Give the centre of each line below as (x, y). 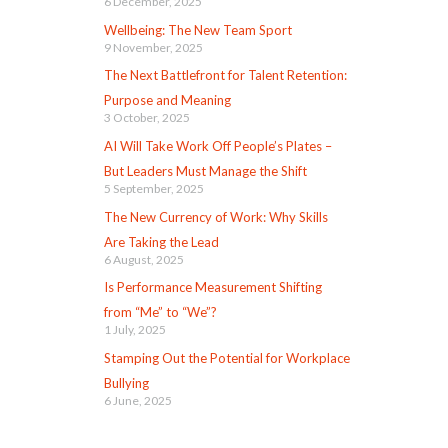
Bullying (126, 383)
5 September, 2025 (153, 189)
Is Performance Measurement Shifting (212, 287)
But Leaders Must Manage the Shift (205, 171)
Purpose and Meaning (167, 100)
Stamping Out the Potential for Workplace (226, 358)
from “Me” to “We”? (160, 312)
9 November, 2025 (153, 47)
